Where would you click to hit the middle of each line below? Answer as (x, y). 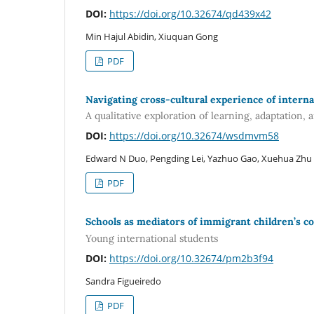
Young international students (152, 238)
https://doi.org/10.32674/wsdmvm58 (194, 136)
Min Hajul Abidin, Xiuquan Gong (152, 36)
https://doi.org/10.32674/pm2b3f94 (191, 258)
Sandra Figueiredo (123, 281)
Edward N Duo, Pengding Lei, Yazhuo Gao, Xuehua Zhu (199, 159)
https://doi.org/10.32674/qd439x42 (190, 13)
